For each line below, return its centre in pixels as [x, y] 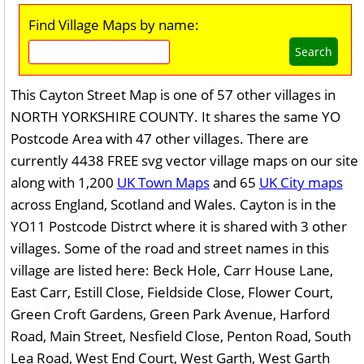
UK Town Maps [163, 182]
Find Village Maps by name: [113, 25]
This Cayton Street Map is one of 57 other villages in [173, 95]
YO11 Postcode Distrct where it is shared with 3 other [178, 226]
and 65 [234, 182]
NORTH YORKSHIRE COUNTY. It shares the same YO [175, 117]
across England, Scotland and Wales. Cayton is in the [173, 204]
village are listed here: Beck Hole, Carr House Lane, [171, 270]
